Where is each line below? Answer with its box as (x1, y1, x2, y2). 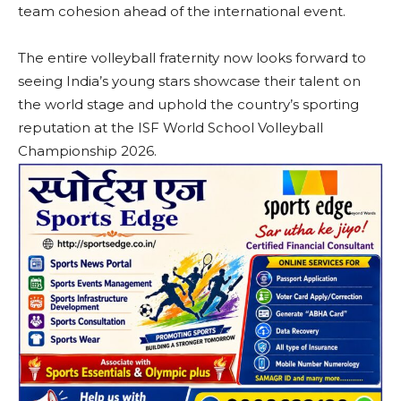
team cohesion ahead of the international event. (18, 2, 346, 20)
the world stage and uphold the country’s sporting (18, 95, 359, 113)
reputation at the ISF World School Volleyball (18, 118, 323, 136)
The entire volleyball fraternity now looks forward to (18, 48, 366, 66)
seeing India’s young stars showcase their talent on (18, 72, 361, 90)
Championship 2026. (18, 141, 157, 159)
